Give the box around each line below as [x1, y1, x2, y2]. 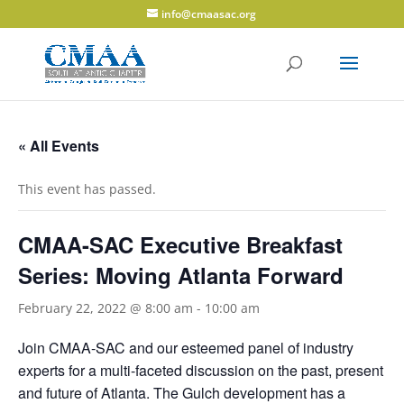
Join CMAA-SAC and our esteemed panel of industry [18, 337, 353, 358]
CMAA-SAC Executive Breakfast [18, 229, 343, 260]
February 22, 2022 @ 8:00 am [18, 299, 193, 317]
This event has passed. [18, 180, 156, 197]
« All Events [18, 135, 99, 156]
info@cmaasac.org [161, 6, 257, 22]
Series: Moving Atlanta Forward [18, 260, 344, 290]
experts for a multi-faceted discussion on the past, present [18, 360, 383, 381]
